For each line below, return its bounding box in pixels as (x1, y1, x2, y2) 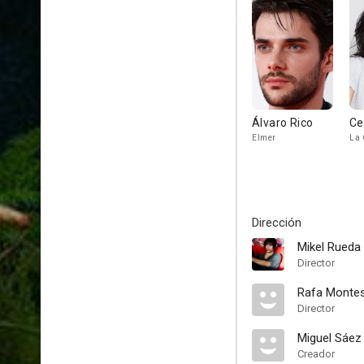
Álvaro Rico (252, 116, 314, 129)
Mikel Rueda (297, 240, 361, 254)
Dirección (252, 215, 301, 230)
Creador (297, 348, 335, 360)
